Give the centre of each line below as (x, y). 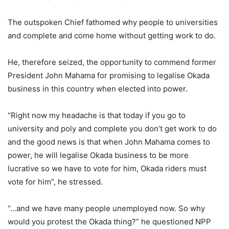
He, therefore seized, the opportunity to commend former (112, 62)
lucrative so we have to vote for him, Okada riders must (107, 169)
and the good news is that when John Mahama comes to (109, 142)
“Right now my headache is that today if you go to (97, 116)
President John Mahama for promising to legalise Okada (109, 76)
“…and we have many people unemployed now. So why (106, 209)
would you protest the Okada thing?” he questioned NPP (109, 222)
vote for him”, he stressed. (55, 182)
